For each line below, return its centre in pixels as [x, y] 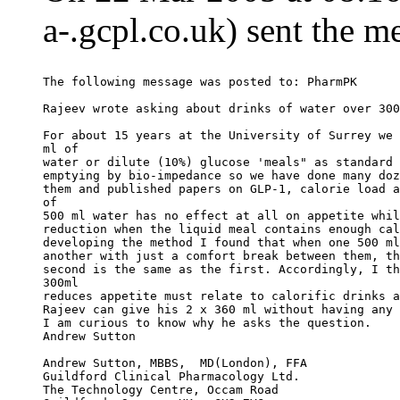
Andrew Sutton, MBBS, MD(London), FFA [175, 363]
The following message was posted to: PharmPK [200, 82]
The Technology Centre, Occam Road [161, 390]
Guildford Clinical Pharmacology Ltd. [171, 377]
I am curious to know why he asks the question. [207, 323]
